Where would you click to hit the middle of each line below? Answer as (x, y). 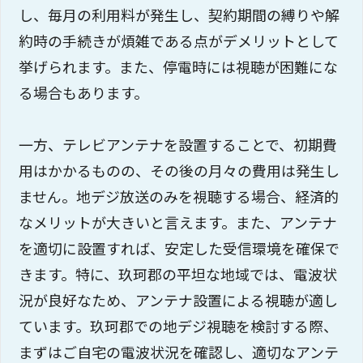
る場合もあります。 (84, 93)
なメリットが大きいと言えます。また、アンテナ (178, 222)
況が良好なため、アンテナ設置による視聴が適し (179, 300)
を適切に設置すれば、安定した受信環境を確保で (179, 248)
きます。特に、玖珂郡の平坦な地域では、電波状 (178, 274)
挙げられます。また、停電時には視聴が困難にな (179, 67)
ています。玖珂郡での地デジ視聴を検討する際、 (179, 326)
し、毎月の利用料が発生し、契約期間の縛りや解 (179, 15)
